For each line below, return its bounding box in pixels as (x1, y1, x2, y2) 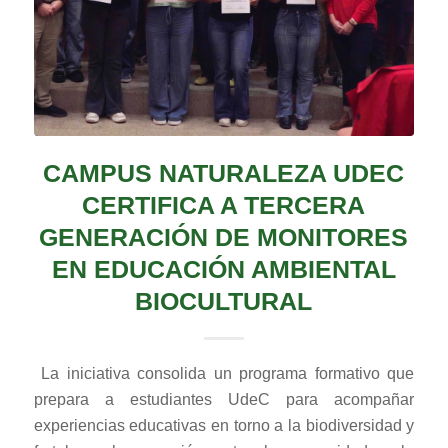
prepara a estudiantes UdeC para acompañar (33, 390, 415, 408)
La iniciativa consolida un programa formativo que (33, 364, 415, 382)
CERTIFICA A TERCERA (82, 190, 366, 219)
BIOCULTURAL (135, 286, 313, 315)
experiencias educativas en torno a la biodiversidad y (33, 416, 415, 434)
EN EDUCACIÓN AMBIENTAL (51, 254, 396, 283)
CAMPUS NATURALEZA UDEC (43, 158, 405, 187)
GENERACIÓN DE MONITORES (39, 222, 409, 251)
